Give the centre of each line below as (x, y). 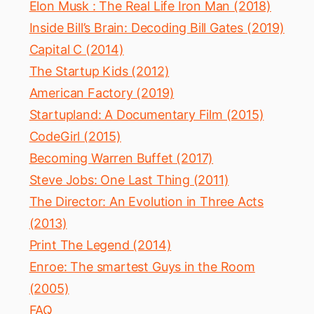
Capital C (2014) (76, 50)
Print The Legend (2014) (100, 245)
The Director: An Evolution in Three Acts (146, 202)
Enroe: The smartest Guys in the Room (142, 267)
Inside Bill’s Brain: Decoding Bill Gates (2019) (157, 28)
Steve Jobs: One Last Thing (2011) (129, 180)
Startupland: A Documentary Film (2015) (146, 115)
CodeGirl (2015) (75, 137)
